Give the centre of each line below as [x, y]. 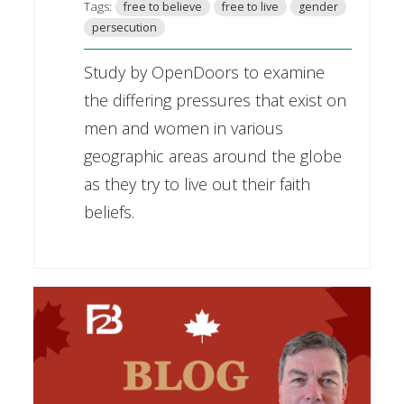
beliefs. [109, 211]
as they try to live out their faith [197, 184]
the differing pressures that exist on [215, 100]
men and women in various [183, 128]
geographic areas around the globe [212, 156]
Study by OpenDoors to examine [204, 72]
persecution [124, 27]
